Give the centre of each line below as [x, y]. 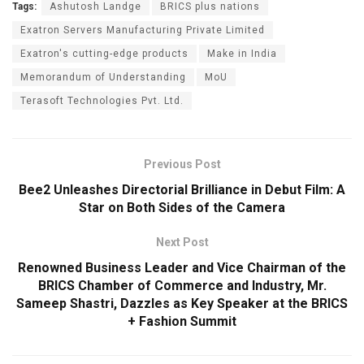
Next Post [182, 243]
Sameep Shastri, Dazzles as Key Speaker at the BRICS [182, 304]
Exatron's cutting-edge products [104, 54]
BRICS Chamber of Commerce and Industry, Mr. [182, 286]
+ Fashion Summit [182, 322]
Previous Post [182, 165]
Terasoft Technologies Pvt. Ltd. [102, 101]
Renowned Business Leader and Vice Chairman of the [182, 268]
